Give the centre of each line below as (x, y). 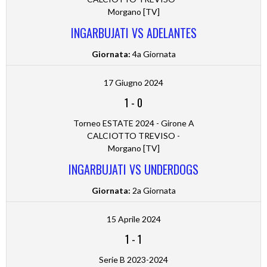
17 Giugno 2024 (133, 83)
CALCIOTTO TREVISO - (133, 136)
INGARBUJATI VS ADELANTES (133, 33)
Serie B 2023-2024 (133, 260)
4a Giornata (153, 54)
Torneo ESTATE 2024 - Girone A (133, 123)
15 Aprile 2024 (133, 219)
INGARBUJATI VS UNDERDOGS (133, 170)
